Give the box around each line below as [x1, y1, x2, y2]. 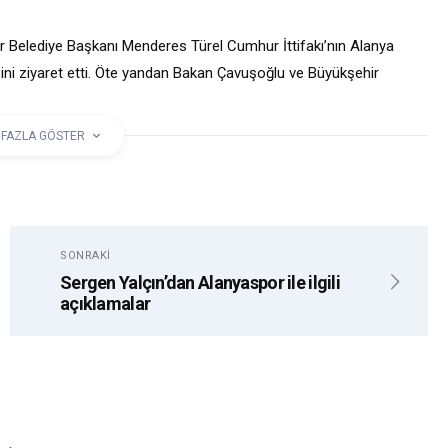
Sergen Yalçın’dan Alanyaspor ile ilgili [60, 271, 340, 293]
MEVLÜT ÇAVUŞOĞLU [53, 166, 174, 178]
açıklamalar [60, 292, 151, 314]
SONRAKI [60, 248, 111, 262]
